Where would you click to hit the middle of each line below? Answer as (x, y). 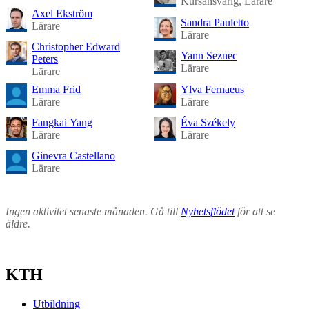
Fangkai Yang (62, 122)
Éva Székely (208, 122)
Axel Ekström (62, 13)
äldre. (18, 223)
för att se (255, 211)
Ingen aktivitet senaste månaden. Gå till (93, 211)
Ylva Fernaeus (212, 89)
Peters (45, 59)
